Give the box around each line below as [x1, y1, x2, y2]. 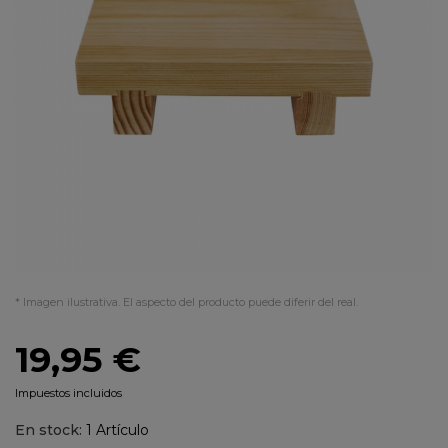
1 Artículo [86, 421, 149, 439]
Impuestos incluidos [15, 386, 122, 400]
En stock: [15, 421, 82, 439]
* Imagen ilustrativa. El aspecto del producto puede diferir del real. [15, 295, 358, 309]
